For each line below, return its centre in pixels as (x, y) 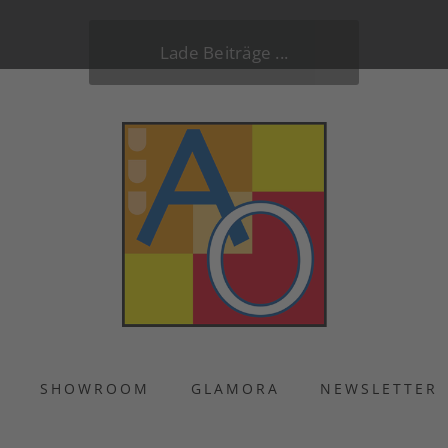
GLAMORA (235, 389)
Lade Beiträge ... (224, 52)
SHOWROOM (95, 389)
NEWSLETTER (378, 389)
